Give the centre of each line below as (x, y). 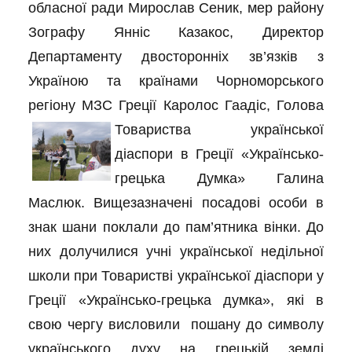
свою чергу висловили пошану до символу (176, 324)
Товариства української (219, 130)
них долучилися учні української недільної (176, 251)
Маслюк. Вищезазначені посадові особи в (176, 203)
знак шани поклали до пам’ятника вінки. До (176, 227)
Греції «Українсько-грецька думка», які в (176, 300)
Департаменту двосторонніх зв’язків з (176, 57)
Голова (300, 105)
